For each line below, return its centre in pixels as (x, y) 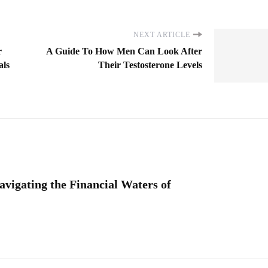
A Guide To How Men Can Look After (124, 51)
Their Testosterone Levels (150, 65)
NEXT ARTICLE (162, 34)
